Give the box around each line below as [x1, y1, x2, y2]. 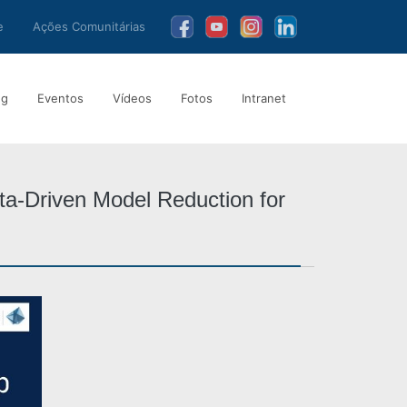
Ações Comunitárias [33, 18, 145, 34]
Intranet [242, 90, 286, 105]
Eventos [37, 90, 84, 105]
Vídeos [113, 90, 152, 105]
